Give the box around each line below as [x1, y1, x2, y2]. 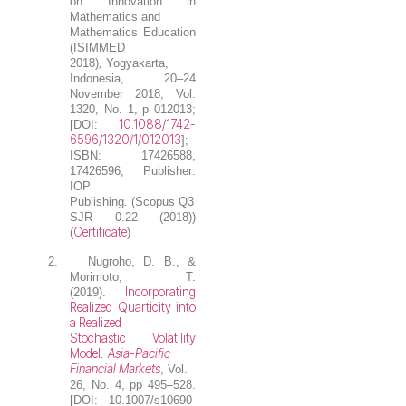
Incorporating [125, 284, 196, 299]
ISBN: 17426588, [70, 149, 196, 163]
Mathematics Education [70, 25, 196, 40]
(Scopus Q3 [128, 195, 195, 209]
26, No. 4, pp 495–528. [70, 377, 196, 391]
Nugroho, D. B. [88, 254, 176, 268]
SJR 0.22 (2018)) [70, 210, 196, 225]
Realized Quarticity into [70, 299, 196, 314]
